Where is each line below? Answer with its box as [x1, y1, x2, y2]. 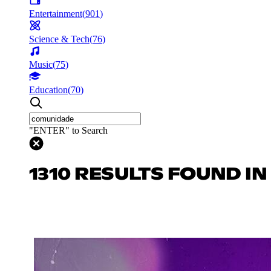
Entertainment [29, 8, 82, 19]
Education [29, 84, 68, 95]
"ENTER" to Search [29, 125, 108, 135]
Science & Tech [29, 33, 90, 44]
